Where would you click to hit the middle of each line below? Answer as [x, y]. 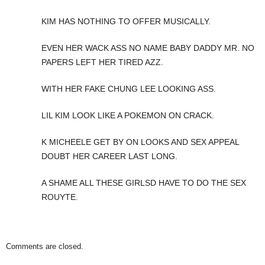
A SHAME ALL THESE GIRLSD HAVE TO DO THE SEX [144, 182]
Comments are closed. [45, 246]
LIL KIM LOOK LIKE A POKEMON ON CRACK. [128, 115]
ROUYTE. [60, 197]
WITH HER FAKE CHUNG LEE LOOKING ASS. [129, 88]
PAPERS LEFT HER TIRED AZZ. [102, 62]
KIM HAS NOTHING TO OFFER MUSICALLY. [126, 21]
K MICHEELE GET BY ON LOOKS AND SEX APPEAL [140, 142]
